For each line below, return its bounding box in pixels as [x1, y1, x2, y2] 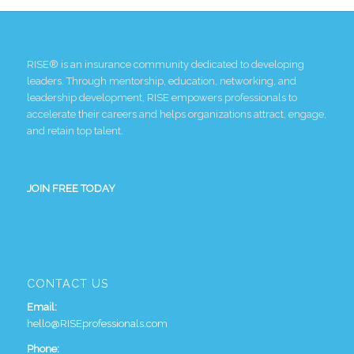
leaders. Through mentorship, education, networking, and [26, 74, 296, 87]
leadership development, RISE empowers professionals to [26, 91, 297, 104]
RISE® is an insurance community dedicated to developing [26, 58, 304, 70]
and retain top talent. [26, 124, 123, 137]
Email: [26, 301, 57, 313]
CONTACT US [26, 277, 108, 290]
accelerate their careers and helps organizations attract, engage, [26, 107, 326, 120]
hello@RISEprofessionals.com [26, 318, 168, 330]
